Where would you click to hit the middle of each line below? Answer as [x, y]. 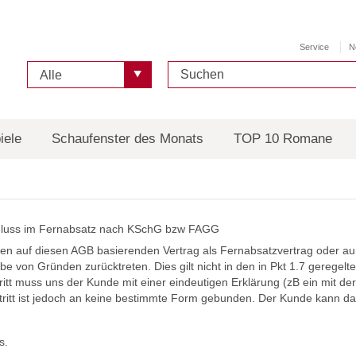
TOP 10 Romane [283, 139]
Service [314, 47]
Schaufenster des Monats [128, 139]
